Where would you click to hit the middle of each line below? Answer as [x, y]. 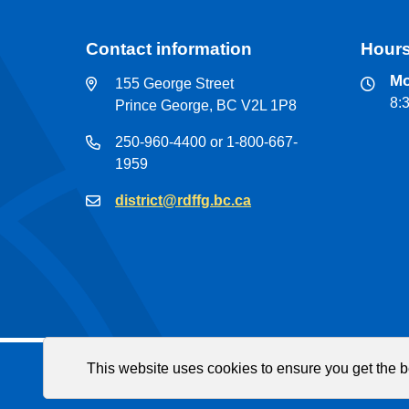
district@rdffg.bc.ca [184, 200]
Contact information [169, 48]
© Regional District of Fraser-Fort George [219, 377]
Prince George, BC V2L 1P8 [206, 105]
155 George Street [175, 83]
